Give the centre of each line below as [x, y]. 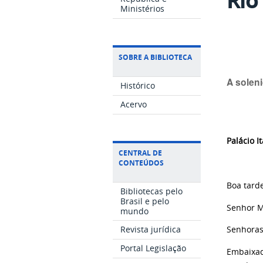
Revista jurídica [151, 230]
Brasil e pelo [145, 201]
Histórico [138, 86]
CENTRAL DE [140, 153]
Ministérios [143, 9]
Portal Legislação [154, 248]
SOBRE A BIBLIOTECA [155, 58]
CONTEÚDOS [141, 163]
